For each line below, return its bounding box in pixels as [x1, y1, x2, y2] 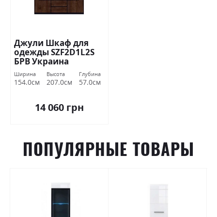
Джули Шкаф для [14, 37, 89, 49]
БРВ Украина [14, 56, 69, 67]
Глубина [79, 70, 101, 78]
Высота [46, 70, 65, 78]
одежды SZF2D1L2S [14, 46, 94, 58]
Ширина [14, 70, 36, 78]
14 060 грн [35, 100, 84, 114]
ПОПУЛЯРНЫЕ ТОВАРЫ [23, 138, 194, 160]
